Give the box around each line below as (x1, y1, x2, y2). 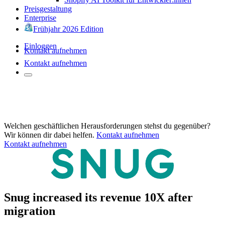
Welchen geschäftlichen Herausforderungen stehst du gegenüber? (4, 121, 210, 130)
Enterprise (24, 13, 56, 22)
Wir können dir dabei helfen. (4, 130, 94, 139)
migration (4, 204, 55, 217)
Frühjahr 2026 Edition (33, 24, 103, 33)
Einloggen (24, 41, 57, 50)
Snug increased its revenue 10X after (4, 190, 193, 204)
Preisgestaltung (24, 4, 72, 13)
